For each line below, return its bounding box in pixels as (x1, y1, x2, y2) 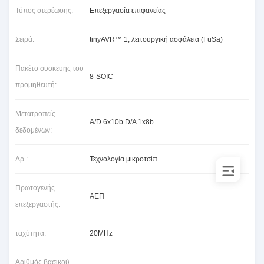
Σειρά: (15, 35, 34, 44)
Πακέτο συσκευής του (15, 64, 84, 72)
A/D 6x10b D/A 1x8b (90, 118, 154, 126)
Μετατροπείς (15, 110, 55, 118)
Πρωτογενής (15, 184, 55, 192)
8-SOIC (90, 72, 113, 81)
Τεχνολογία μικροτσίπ (90, 155, 157, 163)
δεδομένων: (15, 126, 52, 134)
